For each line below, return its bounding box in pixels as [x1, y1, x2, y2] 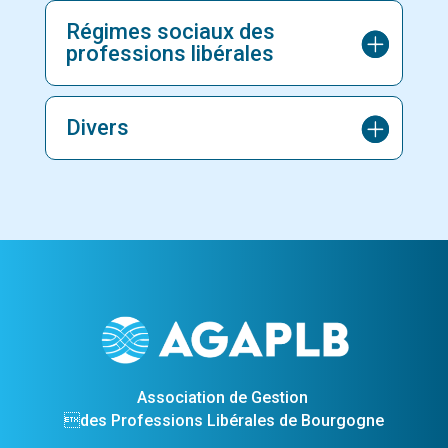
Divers [65, 115, 129, 140]
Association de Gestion [136, 387, 312, 407]
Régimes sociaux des [65, 19, 275, 44]
